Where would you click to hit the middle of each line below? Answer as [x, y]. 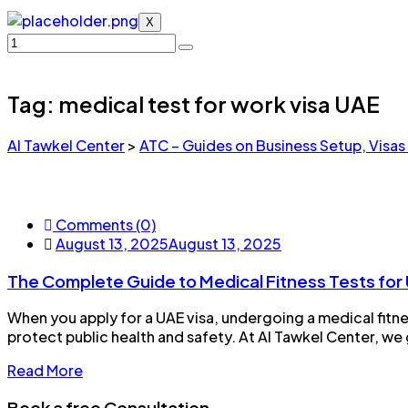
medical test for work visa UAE [219, 103]
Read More [45, 371]
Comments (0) [104, 224]
